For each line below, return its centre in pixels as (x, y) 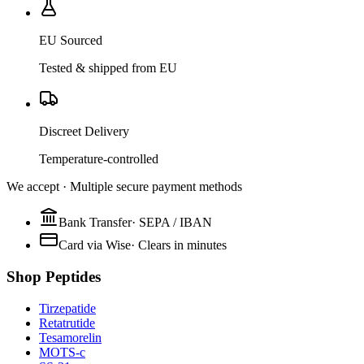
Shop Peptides (54, 276)
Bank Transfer (95, 223)
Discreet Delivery (84, 132)
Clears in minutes (182, 245)
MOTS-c (62, 352)
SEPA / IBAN (175, 223)
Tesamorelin (70, 337)
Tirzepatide (67, 308)
